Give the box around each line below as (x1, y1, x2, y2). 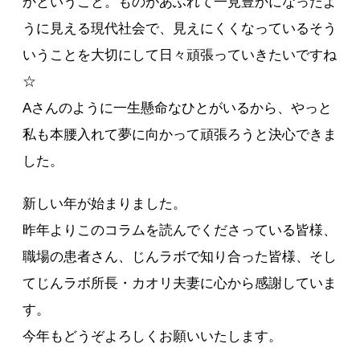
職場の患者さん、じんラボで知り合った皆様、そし (22, 249, 337, 264)
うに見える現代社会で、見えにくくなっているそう (22, 21, 337, 36)
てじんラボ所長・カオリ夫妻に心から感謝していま (22, 276, 337, 291)
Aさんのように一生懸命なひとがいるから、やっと (22, 100, 333, 116)
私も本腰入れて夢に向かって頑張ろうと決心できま (22, 127, 337, 142)
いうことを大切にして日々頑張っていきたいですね (22, 47, 337, 63)
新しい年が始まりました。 (22, 196, 187, 211)
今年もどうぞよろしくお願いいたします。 (22, 329, 283, 344)
